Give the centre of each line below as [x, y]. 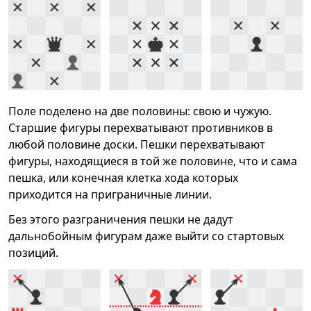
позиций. [33, 252]
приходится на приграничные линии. [110, 194]
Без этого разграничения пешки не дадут [121, 219]
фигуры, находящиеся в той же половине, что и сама [153, 161]
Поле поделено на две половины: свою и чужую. [140, 111]
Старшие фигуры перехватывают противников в [141, 127]
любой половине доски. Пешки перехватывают [137, 144]
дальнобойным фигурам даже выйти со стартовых [146, 236]
